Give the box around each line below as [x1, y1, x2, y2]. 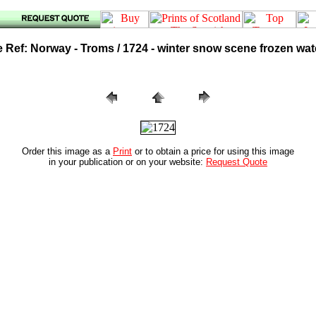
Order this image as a [22, 146, 113, 157]
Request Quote [206, 157, 267, 167]
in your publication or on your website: [49, 157, 206, 167]
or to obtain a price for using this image [132, 146, 294, 157]
